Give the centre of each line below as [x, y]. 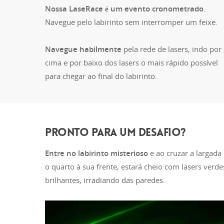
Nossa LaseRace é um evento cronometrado [124, 8]
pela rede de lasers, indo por [171, 49]
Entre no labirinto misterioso [96, 153]
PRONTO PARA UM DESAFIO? [115, 132]
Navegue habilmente [83, 49]
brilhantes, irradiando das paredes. [105, 180]
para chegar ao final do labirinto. [101, 76]
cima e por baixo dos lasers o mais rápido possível [131, 62]
